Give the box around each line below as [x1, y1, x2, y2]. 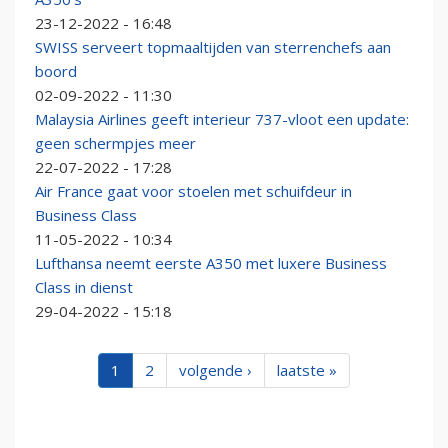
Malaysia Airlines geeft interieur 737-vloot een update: [35, 109, 409, 130]
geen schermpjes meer [35, 133, 196, 154]
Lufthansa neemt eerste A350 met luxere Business [35, 253, 387, 274]
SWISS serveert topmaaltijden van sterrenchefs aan [35, 37, 391, 58]
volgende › [179, 360, 252, 381]
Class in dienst [35, 277, 133, 298]
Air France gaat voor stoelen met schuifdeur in [35, 181, 352, 202]
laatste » [277, 360, 337, 381]
